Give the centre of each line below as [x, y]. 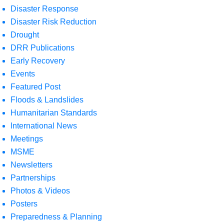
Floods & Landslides [47, 100]
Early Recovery [38, 61]
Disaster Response [44, 9]
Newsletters [31, 165]
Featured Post [35, 87]
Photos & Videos [40, 191]
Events [23, 74]
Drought [25, 35]
